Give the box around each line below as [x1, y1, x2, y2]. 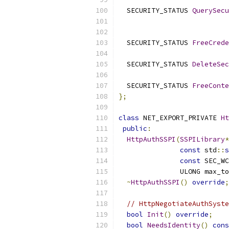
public [123, 124, 147, 133]
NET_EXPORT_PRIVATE [139, 113, 221, 122]
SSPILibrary [180, 135, 225, 144]
